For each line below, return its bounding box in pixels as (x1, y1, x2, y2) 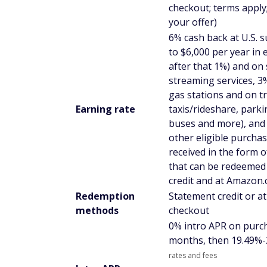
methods (76, 203, 119, 217)
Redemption (76, 189, 135, 203)
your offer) (169, 15, 217, 29)
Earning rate (76, 102, 135, 116)
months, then (169, 233, 231, 247)
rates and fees (169, 250, 217, 260)
